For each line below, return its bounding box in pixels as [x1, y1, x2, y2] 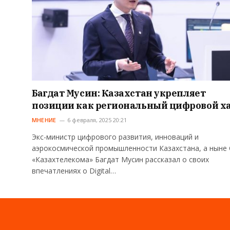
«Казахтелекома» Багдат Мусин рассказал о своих [32, 155, 209, 165]
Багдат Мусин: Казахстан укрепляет [32, 87, 206, 100]
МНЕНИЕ [32, 116, 56, 124]
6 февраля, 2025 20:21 [67, 116, 127, 124]
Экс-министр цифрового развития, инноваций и [32, 132, 199, 142]
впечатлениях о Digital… [32, 166, 116, 176]
